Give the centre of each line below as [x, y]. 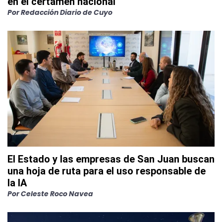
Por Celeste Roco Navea [50, 194]
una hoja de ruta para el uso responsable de [107, 171]
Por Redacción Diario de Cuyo [60, 12]
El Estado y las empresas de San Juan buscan [111, 159]
